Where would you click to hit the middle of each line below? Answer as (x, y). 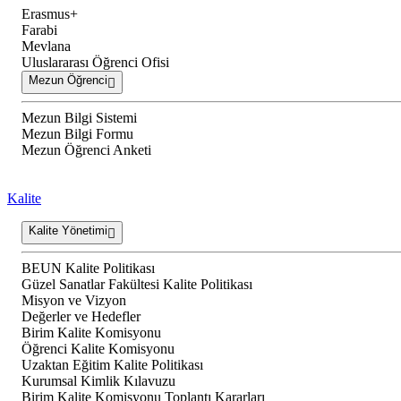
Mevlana (46, 47)
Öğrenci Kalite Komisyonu (98, 349)
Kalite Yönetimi (68, 231)
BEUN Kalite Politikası (88, 269)
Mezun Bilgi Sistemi (79, 118)
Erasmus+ (50, 14)
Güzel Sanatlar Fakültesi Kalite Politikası (137, 285)
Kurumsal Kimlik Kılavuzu (98, 381)
